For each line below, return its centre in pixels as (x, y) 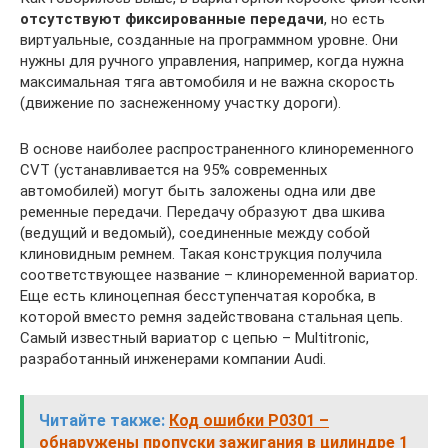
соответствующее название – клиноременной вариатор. (219, 275)
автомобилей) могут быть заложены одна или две (198, 191)
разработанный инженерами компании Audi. (173, 359)
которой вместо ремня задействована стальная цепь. (211, 317)
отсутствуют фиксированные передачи (172, 19)
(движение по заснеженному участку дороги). (180, 103)
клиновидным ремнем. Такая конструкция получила (201, 254)
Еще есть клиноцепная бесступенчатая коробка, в (198, 296)
